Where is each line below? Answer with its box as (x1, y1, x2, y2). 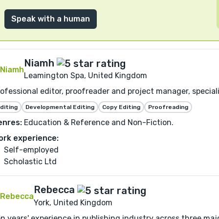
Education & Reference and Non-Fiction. (22, 118, 174, 128)
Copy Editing (102, 104, 140, 111)
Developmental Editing (25, 104, 94, 111)
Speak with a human (11, 14, 90, 23)
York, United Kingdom (34, 197, 112, 207)
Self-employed (4, 145, 59, 155)
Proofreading (148, 104, 188, 111)
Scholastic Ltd (4, 157, 57, 167)
